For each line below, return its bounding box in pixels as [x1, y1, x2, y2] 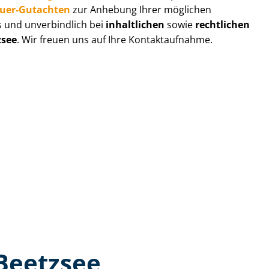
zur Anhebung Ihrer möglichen [70, 2, 212, 16]
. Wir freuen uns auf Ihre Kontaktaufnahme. [17, 32, 213, 46]
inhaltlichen [106, 17, 165, 31]
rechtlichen [195, 17, 250, 31]
